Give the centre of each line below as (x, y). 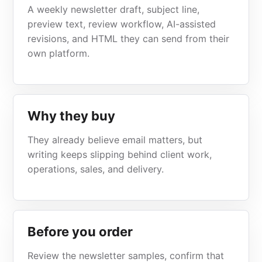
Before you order (80, 232)
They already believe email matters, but (115, 140)
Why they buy (72, 116)
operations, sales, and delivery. (96, 169)
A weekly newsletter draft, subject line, (114, 9)
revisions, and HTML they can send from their (129, 39)
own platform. (59, 53)
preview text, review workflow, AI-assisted (122, 24)
